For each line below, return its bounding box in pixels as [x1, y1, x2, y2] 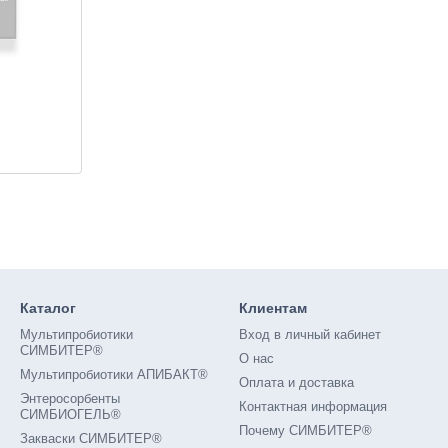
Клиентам [239, 300, 307, 316]
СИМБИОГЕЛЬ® [20, 407, 121, 422]
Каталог [20, 300, 76, 316]
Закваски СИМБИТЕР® [20, 431, 162, 446]
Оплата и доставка [239, 375, 354, 390]
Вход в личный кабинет [239, 327, 381, 342]
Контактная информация [239, 399, 387, 414]
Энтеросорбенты [20, 391, 120, 406]
